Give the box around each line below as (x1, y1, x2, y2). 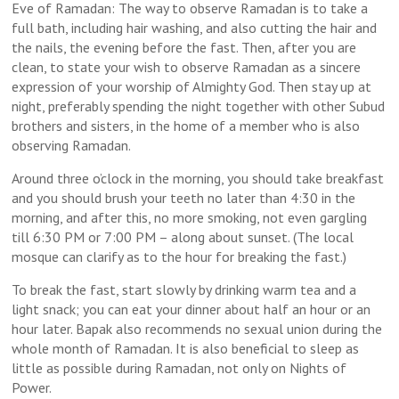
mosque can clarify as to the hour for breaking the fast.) (12, 247, 347, 265)
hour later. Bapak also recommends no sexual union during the (12, 319, 383, 338)
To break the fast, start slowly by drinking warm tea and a (12, 280, 357, 298)
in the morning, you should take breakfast (132, 168, 385, 187)
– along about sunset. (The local (156, 227, 354, 246)
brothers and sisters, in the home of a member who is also (12, 116, 361, 134)
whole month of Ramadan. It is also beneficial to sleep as (12, 338, 360, 357)
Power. (12, 378, 53, 396)
